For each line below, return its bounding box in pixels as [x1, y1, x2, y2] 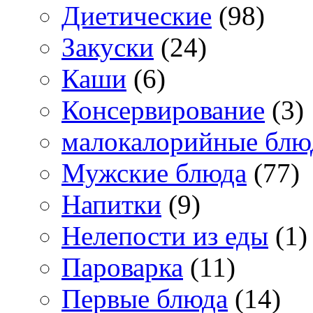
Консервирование [61, 95, 265, 126]
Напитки [61, 189, 161, 220]
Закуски [61, 32, 154, 63]
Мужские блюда [61, 158, 247, 189]
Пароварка [61, 252, 183, 283]
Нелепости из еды [61, 221, 268, 252]
